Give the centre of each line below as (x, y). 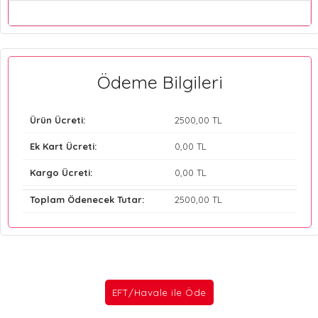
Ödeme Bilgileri (160, 82)
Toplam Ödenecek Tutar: (87, 199)
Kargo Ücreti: (61, 172)
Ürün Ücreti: (57, 120)
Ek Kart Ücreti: (63, 146)
